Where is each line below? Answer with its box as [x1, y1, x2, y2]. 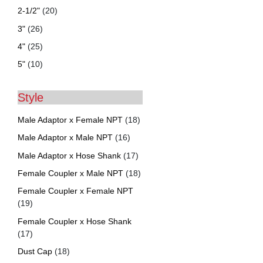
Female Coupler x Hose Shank [18, 216, 131, 226]
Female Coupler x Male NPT [18, 168, 123, 178]
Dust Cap [18, 247, 52, 257]
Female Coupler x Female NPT [18, 186, 133, 196]
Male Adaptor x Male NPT [18, 133, 113, 143]
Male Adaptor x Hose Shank [18, 150, 121, 160]
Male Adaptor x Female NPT [18, 114, 123, 124]
